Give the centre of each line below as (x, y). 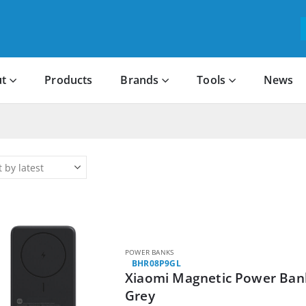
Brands (140, 80)
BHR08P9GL (156, 264)
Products (69, 80)
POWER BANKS (150, 252)
